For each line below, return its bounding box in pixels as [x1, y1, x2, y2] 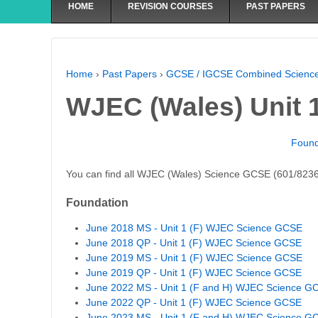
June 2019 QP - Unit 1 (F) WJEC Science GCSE [86, 266, 302, 278]
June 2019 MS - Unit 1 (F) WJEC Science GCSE [86, 251, 302, 263]
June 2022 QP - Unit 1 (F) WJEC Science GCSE [86, 296, 302, 308]
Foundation [66, 197, 128, 209]
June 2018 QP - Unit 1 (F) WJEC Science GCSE [86, 236, 302, 248]
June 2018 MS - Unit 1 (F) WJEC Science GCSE [86, 221, 302, 234]
